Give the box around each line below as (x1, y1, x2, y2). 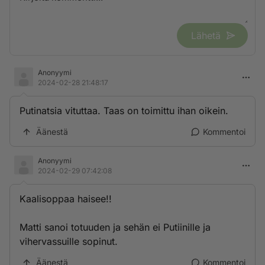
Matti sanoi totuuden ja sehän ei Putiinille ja (20, 221, 211, 233)
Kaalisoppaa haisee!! (20, 193, 112, 205)
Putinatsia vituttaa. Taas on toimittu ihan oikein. (20, 105, 228, 117)
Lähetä (191, 30, 221, 41)
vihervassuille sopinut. (20, 235, 118, 247)
